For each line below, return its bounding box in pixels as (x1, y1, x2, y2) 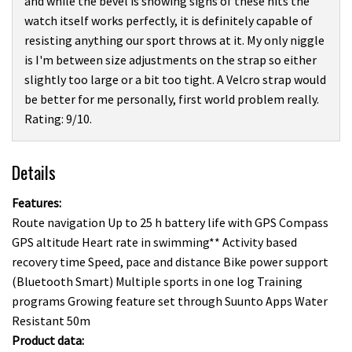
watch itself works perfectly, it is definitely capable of (24, 13, 313, 29)
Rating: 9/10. (24, 111, 92, 127)
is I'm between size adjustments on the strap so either (24, 52, 317, 68)
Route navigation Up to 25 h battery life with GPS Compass (12, 214, 328, 230)
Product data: (12, 332, 84, 348)
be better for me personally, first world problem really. (24, 91, 319, 108)
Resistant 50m (12, 312, 90, 328)
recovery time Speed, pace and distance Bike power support (12, 253, 328, 269)
